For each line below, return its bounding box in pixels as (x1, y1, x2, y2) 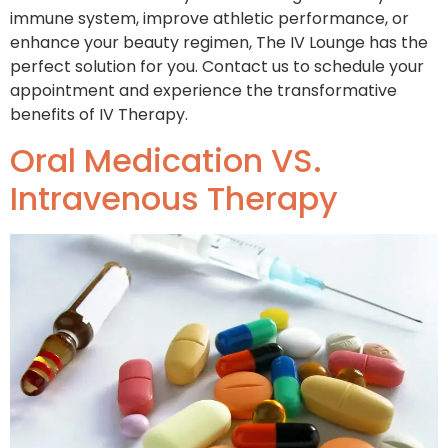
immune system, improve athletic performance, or (10, 7, 409, 31)
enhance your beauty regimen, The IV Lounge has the (10, 31, 428, 55)
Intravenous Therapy (10, 175, 338, 221)
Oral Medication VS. (10, 137, 322, 183)
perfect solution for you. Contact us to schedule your (10, 55, 424, 79)
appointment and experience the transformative (10, 79, 397, 103)
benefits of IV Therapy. (10, 103, 200, 127)
